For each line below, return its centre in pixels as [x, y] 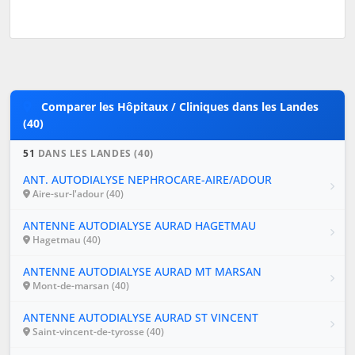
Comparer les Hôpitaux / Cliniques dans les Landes [180, 106]
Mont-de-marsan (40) [80, 285]
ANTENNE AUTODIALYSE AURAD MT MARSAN [142, 271]
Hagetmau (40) [65, 239]
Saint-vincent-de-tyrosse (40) [97, 331]
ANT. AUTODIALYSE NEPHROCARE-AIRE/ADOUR [147, 179]
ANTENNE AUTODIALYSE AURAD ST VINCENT [141, 317]
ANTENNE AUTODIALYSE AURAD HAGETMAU [139, 225]
